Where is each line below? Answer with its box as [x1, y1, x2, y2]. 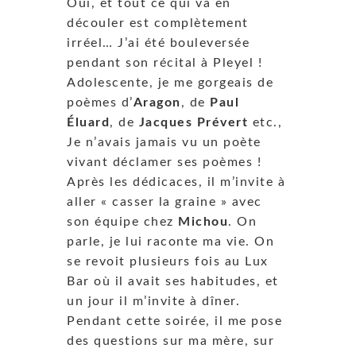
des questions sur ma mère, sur [67, 334, 274, 347]
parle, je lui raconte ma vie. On [67, 234, 274, 248]
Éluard [67, 115, 110, 129]
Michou [178, 215, 228, 228]
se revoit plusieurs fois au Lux [67, 254, 269, 268]
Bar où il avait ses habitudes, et [67, 274, 279, 288]
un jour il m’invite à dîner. [67, 294, 240, 308]
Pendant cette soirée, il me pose [67, 314, 282, 327]
